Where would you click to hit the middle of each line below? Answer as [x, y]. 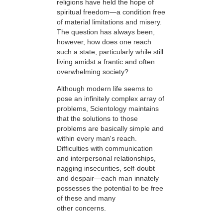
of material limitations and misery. [109, 22]
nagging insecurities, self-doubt [106, 168]
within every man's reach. [97, 139]
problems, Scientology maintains [108, 109]
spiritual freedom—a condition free [111, 12]
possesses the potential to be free [110, 188]
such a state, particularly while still [110, 52]
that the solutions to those [97, 119]
